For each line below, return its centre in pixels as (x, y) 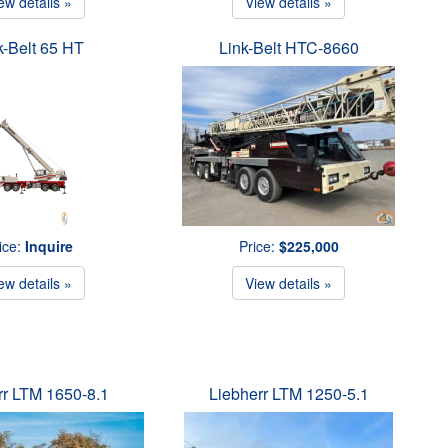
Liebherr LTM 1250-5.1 (288, 393)
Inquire (48, 246)
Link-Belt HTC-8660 (288, 47)
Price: (258, 246)
